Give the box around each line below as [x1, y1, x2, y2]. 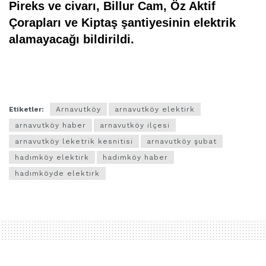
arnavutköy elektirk [115, 104, 195, 113]
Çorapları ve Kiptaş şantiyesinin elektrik [9, 16, 236, 30]
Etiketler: [9, 104, 44, 113]
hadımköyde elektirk [15, 169, 100, 178]
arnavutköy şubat [147, 137, 217, 145]
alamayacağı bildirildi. [9, 33, 134, 46]
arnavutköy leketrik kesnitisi [15, 137, 133, 145]
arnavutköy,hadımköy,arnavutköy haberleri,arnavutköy [9, 56, 235, 67]
